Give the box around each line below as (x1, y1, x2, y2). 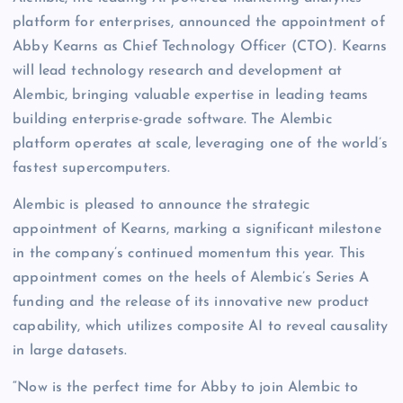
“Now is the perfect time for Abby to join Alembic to (13, 381, 359, 396)
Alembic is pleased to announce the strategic (13, 198, 310, 213)
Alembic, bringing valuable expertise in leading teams (13, 88, 369, 103)
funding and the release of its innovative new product (13, 295, 370, 310)
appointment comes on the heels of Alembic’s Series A (13, 271, 370, 286)
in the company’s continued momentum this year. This (13, 246, 366, 262)
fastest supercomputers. (13, 161, 171, 176)
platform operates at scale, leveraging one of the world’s (13, 137, 389, 152)
